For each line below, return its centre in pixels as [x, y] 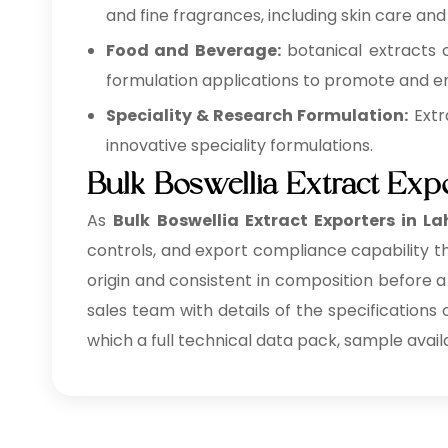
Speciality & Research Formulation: [257, 115]
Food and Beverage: [193, 50]
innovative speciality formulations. [239, 145]
